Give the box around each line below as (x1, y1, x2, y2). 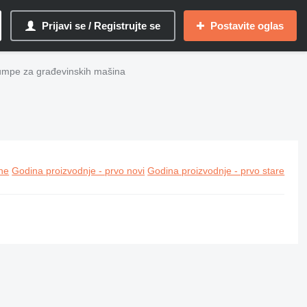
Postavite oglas (210, 20, 284, 32)
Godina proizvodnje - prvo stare (147, 165, 285, 176)
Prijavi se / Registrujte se (42, 20, 160, 32)
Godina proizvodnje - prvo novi (12, 165, 145, 176)
